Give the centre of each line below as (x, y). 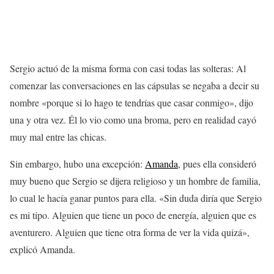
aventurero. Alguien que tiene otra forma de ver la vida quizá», (130, 232)
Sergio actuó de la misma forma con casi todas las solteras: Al (128, 68)
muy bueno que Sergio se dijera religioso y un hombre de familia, (135, 181)
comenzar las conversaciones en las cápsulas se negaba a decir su (135, 85)
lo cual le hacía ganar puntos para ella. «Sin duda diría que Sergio (136, 198)
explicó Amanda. (43, 249)
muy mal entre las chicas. (58, 137)
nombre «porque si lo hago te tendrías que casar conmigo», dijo (131, 102)
